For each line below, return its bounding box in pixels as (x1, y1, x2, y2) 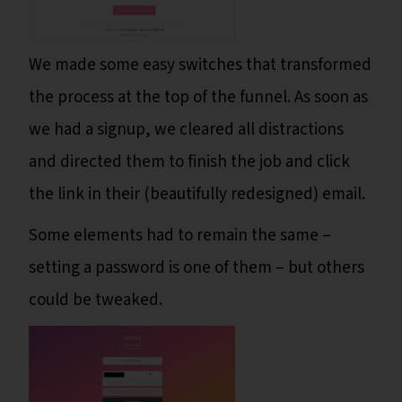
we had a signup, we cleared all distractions (29, 118, 344, 143)
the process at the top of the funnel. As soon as (29, 85, 368, 110)
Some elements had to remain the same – (29, 223, 331, 249)
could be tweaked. (29, 288, 162, 313)
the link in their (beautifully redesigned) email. (29, 182, 365, 207)
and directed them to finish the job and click (29, 150, 350, 175)
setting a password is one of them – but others (29, 256, 364, 281)
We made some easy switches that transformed (29, 53, 371, 78)
